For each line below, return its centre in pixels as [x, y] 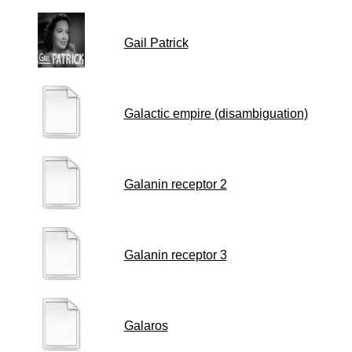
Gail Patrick [156, 43]
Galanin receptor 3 [175, 255]
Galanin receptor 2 [175, 184]
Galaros [146, 326]
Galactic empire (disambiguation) [216, 114]
